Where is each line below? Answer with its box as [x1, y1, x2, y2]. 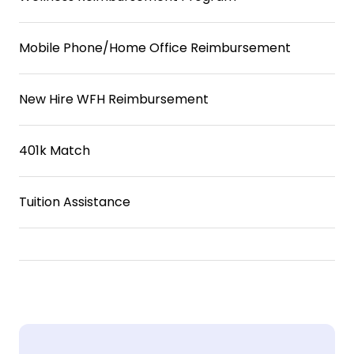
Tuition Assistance [19, 192, 130, 211]
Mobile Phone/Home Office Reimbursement [19, 38, 291, 57]
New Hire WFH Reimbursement [19, 89, 209, 108]
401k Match [19, 141, 90, 160]
